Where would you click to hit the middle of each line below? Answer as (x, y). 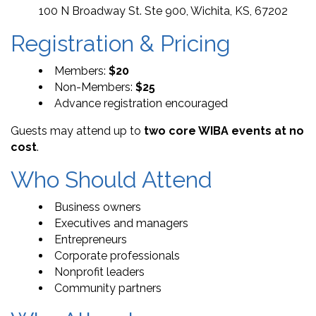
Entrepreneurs (91, 240)
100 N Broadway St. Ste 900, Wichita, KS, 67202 (163, 11)
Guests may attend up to (77, 131)
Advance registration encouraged (141, 104)
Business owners (98, 207)
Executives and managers (121, 224)
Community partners (108, 288)
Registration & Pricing (121, 44)
